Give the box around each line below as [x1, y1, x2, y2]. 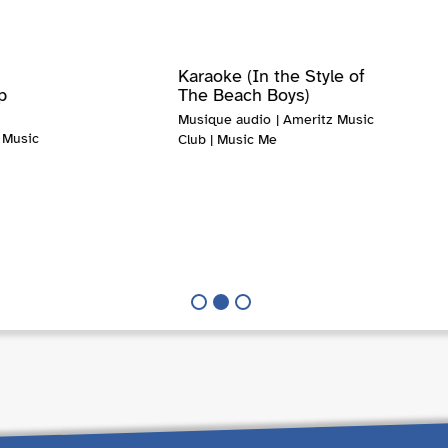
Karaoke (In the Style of [177, 65, 365, 88]
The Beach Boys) [177, 84, 309, 107]
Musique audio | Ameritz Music [177, 111, 374, 129]
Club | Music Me [177, 131, 277, 149]
